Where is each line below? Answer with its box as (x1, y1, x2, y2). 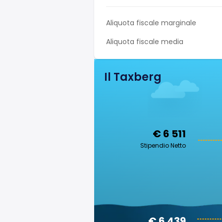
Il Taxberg (104, 69, 162, 85)
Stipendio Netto (140, 141, 186, 150)
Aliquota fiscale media (106, 37, 183, 47)
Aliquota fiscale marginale (106, 18, 196, 28)
